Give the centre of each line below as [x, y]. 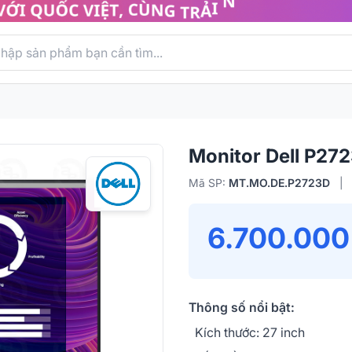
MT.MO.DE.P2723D [279, 183]
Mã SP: [209, 183]
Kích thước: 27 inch [250, 333]
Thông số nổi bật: [242, 308]
